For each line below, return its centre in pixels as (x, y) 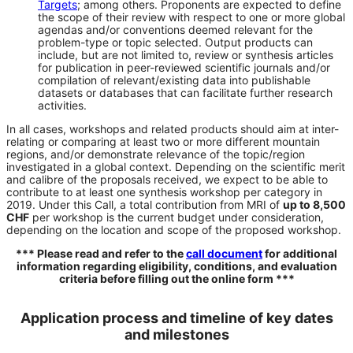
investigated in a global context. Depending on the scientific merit (176, 166)
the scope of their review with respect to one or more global (191, 17)
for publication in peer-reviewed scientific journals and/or (184, 67)
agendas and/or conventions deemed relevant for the (175, 29)
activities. (62, 105)
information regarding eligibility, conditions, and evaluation (176, 266)
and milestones (176, 334)
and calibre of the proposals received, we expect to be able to (167, 179)
